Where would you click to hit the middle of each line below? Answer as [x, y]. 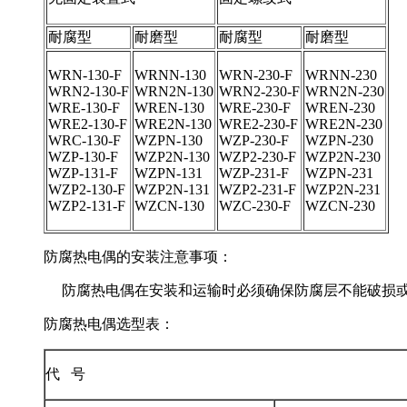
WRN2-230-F [259, 91]
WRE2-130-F [88, 124]
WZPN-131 [169, 173]
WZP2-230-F [258, 156]
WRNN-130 [170, 74]
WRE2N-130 [173, 124]
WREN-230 [340, 107]
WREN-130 [169, 107]
